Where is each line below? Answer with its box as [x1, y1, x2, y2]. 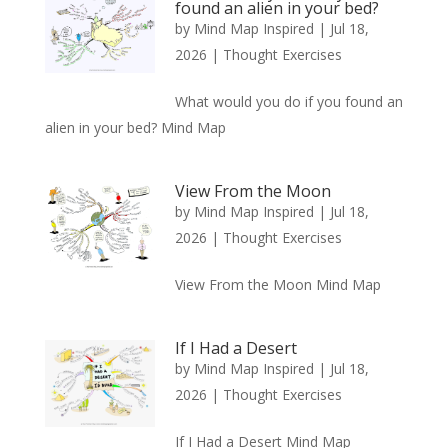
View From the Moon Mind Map [174, 274, 381, 294]
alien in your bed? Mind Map [44, 117, 226, 137]
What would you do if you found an [174, 91, 403, 111]
